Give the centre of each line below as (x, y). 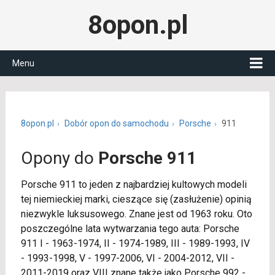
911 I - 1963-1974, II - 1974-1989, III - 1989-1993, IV (135, 243)
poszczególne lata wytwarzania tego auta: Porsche (130, 229)
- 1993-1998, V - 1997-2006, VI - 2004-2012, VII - (127, 258)
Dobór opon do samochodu (116, 123)
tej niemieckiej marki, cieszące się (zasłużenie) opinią (136, 199)
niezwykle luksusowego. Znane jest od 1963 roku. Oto (136, 214)
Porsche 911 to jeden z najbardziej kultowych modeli (134, 184)
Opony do (59, 158)
